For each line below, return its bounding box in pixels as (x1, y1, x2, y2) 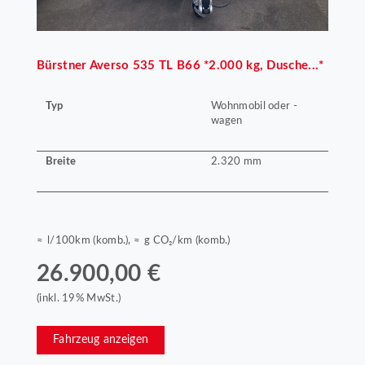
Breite (45, 156, 77, 166)
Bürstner (37, 59, 87, 73)
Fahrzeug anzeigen (53, 334, 149, 346)
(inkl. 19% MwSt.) (37, 293, 121, 304)
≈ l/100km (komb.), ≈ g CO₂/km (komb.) (37, 235, 231, 246)
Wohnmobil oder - (211, 101, 297, 112)
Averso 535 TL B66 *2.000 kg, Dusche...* (89, 59, 324, 73)
